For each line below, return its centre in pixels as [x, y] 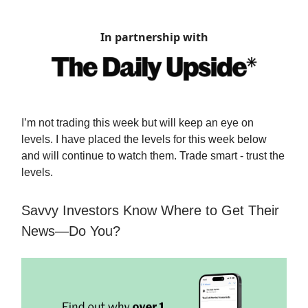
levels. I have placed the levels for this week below [144, 140]
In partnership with [154, 37]
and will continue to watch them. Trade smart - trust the [153, 156]
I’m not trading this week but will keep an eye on [137, 123]
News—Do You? [71, 231]
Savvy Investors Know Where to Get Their [150, 211]
